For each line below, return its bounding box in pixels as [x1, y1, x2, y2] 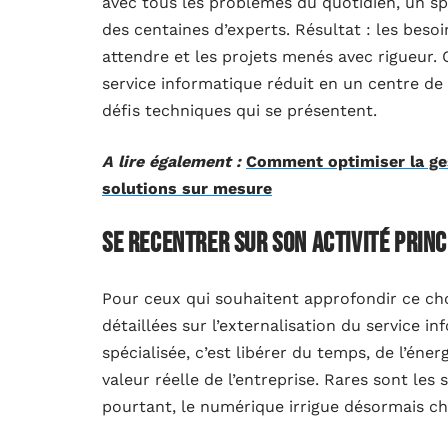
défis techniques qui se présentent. [102, 101, 377, 121]
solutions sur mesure [102, 179, 272, 199]
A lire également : [102, 152, 241, 172]
